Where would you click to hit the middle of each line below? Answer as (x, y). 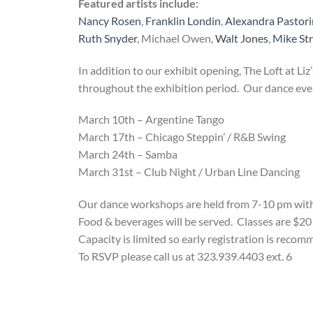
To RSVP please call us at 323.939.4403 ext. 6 (185, 256)
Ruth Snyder (108, 38)
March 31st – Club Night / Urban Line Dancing (189, 172)
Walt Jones (242, 38)
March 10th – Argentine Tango (151, 119)
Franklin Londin (183, 20)
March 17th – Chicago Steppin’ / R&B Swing (182, 137)
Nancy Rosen (110, 20)
